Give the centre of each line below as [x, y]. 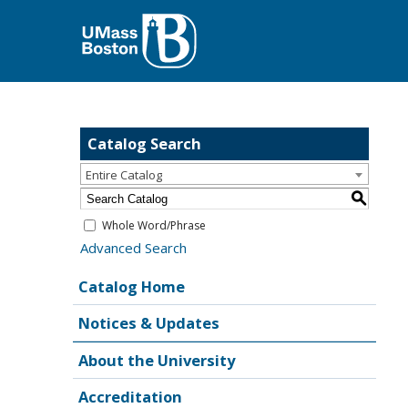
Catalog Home [132, 286]
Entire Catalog [124, 175]
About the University [157, 360]
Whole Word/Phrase [154, 225]
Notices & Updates [149, 323]
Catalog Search [144, 143]
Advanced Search [133, 248]
